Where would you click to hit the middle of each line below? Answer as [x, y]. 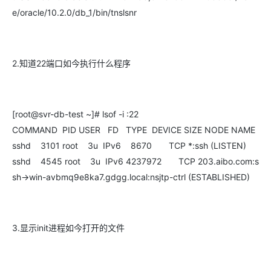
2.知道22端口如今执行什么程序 [71, 63]
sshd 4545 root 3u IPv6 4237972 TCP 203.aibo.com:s [135, 161]
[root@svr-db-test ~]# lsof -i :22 [75, 114]
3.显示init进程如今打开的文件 [68, 228]
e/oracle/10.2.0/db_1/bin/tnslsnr [74, 12]
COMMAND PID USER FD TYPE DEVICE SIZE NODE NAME [134, 130]
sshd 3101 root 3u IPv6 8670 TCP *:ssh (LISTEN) [129, 145]
